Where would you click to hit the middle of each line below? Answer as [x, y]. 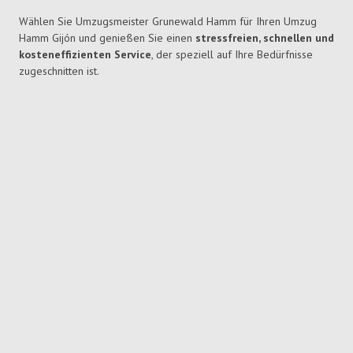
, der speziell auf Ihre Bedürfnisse [232, 55]
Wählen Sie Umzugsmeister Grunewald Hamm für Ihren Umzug [168, 22]
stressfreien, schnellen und [265, 38]
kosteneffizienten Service [85, 55]
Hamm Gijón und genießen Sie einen [107, 38]
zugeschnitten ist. [59, 71]
